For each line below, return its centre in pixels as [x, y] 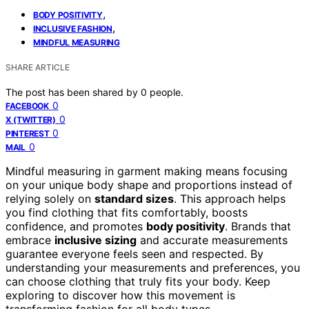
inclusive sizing [96, 240]
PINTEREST [28, 133]
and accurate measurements [212, 240]
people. [167, 92]
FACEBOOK [27, 106]
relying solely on [50, 198]
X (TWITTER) [31, 119]
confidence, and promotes [76, 226]
